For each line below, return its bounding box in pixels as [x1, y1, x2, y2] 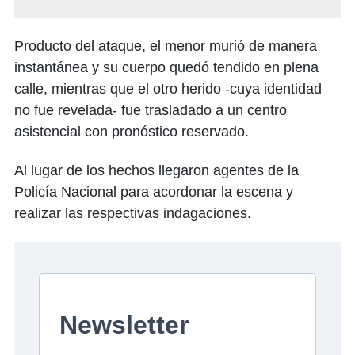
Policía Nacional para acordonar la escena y [14, 184, 293, 200]
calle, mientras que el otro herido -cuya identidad [14, 81, 322, 97]
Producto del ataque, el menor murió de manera [14, 38, 317, 55]
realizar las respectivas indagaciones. [14, 205, 251, 222]
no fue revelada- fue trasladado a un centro [14, 102, 287, 119]
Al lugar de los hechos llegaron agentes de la [14, 162, 299, 179]
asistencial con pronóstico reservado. [14, 124, 249, 140]
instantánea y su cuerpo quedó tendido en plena [14, 59, 319, 76]
